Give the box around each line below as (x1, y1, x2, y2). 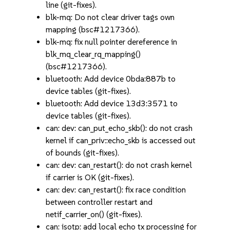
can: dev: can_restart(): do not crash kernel (46, 160, 193, 170)
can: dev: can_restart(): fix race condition (46, 185, 186, 195)
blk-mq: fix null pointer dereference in (46, 37, 178, 47)
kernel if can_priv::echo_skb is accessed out (46, 136, 196, 145)
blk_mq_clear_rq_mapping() (46, 49, 141, 59)
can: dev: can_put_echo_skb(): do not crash (46, 123, 193, 133)
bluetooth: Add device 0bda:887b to (46, 74, 176, 84)
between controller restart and (46, 197, 153, 207)
